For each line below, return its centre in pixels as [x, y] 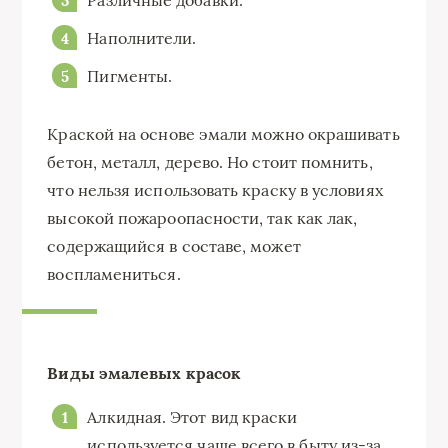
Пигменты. [130, 76]
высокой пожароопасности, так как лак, [202, 218]
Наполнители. [142, 38]
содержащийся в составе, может [174, 246]
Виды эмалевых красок [144, 373]
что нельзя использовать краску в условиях [215, 190]
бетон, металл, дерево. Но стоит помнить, [210, 162]
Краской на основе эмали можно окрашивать [223, 134]
